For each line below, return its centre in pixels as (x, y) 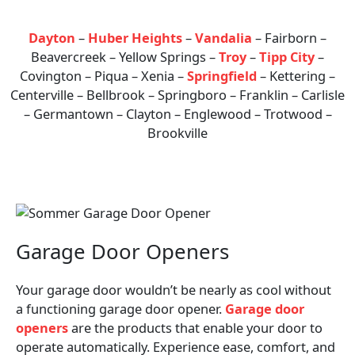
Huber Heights (135, 37)
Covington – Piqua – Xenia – (103, 75)
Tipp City (287, 56)
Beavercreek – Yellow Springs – (125, 56)
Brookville (177, 132)
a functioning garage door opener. (120, 309)
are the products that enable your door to (195, 328)
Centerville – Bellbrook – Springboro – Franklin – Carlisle (177, 94)
